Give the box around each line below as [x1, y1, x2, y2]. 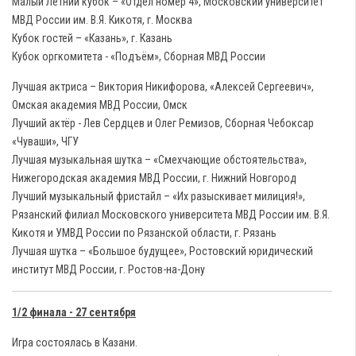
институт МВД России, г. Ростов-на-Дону [12, 263, 205, 276]
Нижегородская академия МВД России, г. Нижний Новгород [12, 172, 296, 184]
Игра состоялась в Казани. [12, 336, 137, 349]
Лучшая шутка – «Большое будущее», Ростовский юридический [12, 245, 313, 257]
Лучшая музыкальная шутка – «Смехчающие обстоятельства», [12, 153, 307, 166]
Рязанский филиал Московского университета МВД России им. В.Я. [12, 208, 330, 221]
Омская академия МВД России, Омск [12, 99, 188, 111]
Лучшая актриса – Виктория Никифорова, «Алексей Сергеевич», [12, 80, 314, 93]
